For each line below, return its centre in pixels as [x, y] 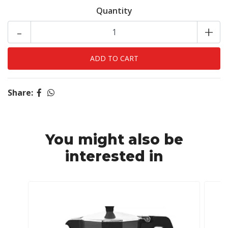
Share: [20, 93]
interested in [114, 156]
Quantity [114, 11]
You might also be [114, 139]
